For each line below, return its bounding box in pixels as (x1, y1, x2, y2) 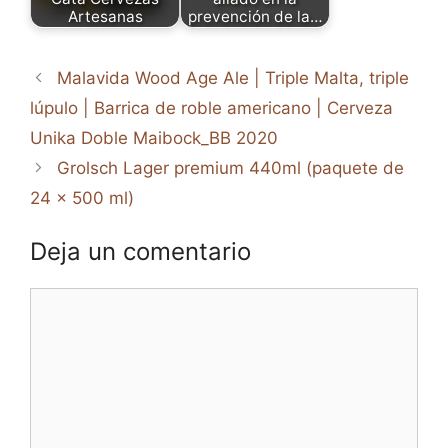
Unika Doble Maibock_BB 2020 (30, 127, 278, 148)
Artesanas (67, 6, 143, 26)
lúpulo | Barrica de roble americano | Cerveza (30, 97, 393, 118)
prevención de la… (187, 6, 323, 26)
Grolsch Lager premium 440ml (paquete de (57, 157, 405, 178)
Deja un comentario (30, 237, 251, 266)
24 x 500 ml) (30, 187, 134, 208)
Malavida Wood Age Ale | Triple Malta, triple (57, 67, 410, 88)
